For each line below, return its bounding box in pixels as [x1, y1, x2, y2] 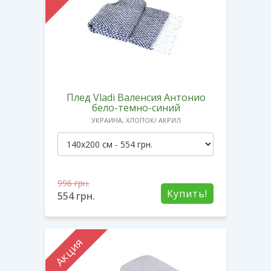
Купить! [167, 186, 207, 200]
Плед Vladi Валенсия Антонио [67, 90, 206, 104]
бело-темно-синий [92, 100, 180, 114]
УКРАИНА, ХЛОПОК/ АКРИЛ [91, 115, 181, 125]
